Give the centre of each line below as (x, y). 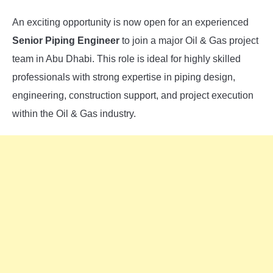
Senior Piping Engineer (66, 41)
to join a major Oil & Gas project (189, 41)
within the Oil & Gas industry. (74, 114)
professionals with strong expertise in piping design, (124, 77)
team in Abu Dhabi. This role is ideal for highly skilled (126, 59)
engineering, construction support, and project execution (133, 96)
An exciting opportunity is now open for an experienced (130, 23)
